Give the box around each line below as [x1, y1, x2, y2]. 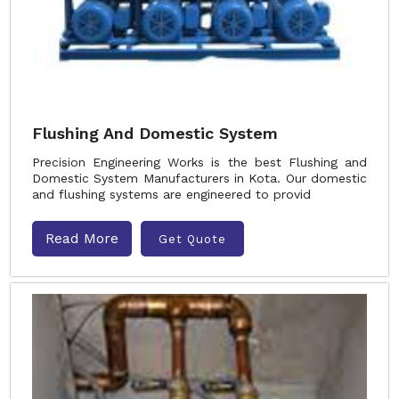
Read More [45, 230, 118, 247]
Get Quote [159, 232, 226, 246]
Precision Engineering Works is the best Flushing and [32, 155, 367, 169]
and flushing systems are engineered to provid [32, 187, 311, 201]
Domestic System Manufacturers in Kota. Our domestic [32, 171, 367, 185]
